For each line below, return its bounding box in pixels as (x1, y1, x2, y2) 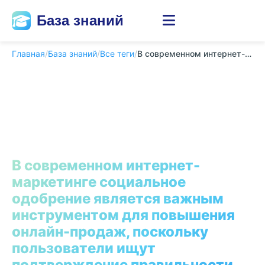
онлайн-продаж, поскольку (12, 223, 208, 240)
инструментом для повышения (12, 206, 235, 224)
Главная (12, 49, 45, 59)
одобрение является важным (12, 190, 224, 207)
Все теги (100, 49, 134, 59)
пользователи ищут (12, 240, 156, 257)
